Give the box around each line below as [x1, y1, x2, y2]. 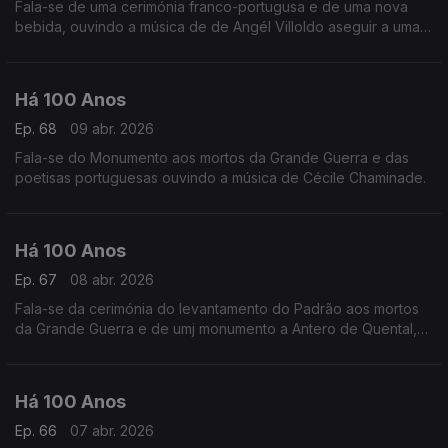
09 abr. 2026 [70, 120, 154, 137]
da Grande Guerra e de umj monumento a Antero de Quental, [15, 320, 417, 337]
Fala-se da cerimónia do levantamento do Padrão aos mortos [15, 300, 419, 317]
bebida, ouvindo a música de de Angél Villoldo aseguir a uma [15, 18, 420, 35]
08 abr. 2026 [70, 271, 154, 288]
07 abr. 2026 [70, 422, 154, 439]
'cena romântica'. [15, 38, 128, 55]
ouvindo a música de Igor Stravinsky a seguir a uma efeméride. [15, 340, 430, 357]
